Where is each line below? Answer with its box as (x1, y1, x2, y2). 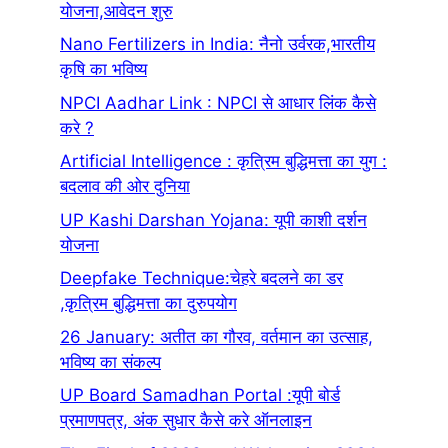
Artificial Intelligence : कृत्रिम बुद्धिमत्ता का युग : (60, 151, 387, 172)
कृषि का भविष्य (60, 59, 147, 80)
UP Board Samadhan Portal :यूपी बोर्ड (60, 385, 340, 406)
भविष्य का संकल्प (60, 351, 161, 372)
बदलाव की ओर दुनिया (60, 176, 190, 197)
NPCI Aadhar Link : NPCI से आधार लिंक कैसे (60, 92, 376, 113)
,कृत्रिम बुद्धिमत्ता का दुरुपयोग (60, 293, 237, 314)
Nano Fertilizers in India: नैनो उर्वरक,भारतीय (60, 34, 375, 55)
